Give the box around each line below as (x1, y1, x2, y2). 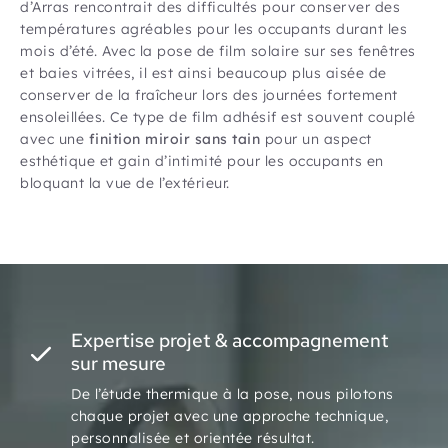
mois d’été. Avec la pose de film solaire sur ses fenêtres (20, 42, 416, 60)
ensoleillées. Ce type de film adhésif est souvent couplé (20, 108, 415, 126)
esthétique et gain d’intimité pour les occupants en (20, 152, 384, 170)
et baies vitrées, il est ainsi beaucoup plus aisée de (20, 64, 387, 82)
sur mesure (71, 350, 167, 376)
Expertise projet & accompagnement (71, 327, 390, 353)
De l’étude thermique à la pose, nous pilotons (71, 385, 394, 403)
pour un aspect (260, 130, 372, 148)
